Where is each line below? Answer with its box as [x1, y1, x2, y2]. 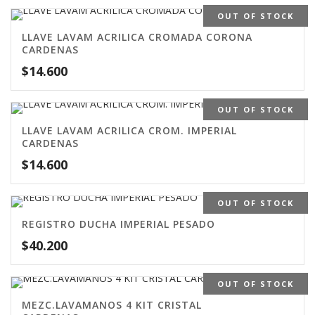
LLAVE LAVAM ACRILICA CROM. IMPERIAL [22, 124, 237, 138]
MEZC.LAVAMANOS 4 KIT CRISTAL [22, 298, 202, 312]
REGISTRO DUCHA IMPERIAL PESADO [22, 217, 215, 231]
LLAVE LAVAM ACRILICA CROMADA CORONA [22, 30, 252, 44]
